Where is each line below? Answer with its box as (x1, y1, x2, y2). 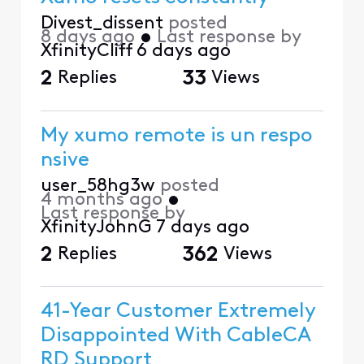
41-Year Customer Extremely (40, 301, 318, 322)
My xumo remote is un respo (40, 125, 313, 146)
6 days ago (136, 42, 231, 62)
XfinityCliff (40, 42, 132, 62)
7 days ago (155, 218, 249, 237)
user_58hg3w (40, 176, 155, 196)
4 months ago (40, 190, 162, 210)
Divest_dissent (40, 15, 163, 34)
